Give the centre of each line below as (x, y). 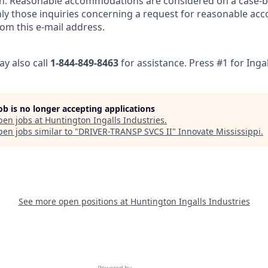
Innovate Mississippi (220, 132)
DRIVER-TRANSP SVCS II (125, 132)
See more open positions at (74, 202)
